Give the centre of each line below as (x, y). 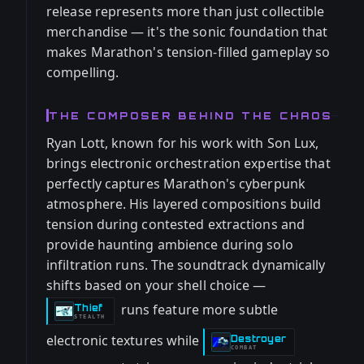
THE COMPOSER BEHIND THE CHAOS (191, 115)
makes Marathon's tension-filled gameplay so (188, 52)
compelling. (83, 72)
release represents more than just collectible (186, 11)
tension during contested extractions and (176, 224)
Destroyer (258, 338)
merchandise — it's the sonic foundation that (187, 32)
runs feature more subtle (198, 310)
